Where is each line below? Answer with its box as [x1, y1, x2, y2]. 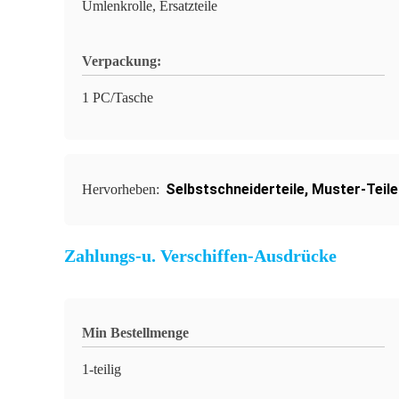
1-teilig [82, 362, 121, 377]
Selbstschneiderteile [166, 181, 305, 198]
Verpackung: [82, 53, 161, 69]
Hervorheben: [82, 182, 163, 197]
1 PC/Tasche [82, 90, 153, 105]
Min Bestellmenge [82, 325, 189, 340]
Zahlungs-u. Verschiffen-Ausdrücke [64, 246, 337, 265]
